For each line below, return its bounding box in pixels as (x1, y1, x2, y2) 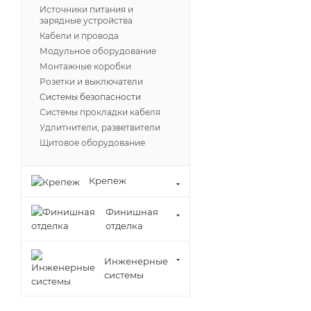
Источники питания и (40, 4, 133, 15)
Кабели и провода (40, 31, 119, 41)
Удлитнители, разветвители (40, 122, 160, 133)
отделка (106, 220, 143, 231)
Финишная (106, 206, 158, 217)
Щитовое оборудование (40, 137, 145, 148)
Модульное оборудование (40, 46, 156, 56)
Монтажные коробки (40, 61, 131, 72)
